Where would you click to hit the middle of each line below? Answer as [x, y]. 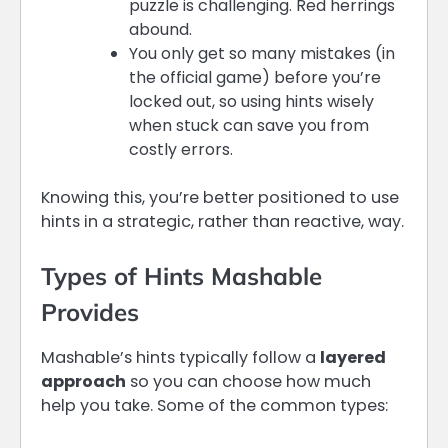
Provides [90, 312]
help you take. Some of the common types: [214, 406]
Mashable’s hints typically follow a [180, 358]
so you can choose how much [248, 382]
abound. [160, 30]
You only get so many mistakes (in [262, 54]
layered [353, 358]
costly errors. [181, 150]
